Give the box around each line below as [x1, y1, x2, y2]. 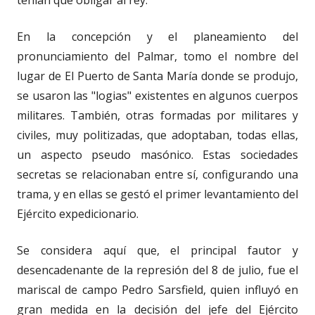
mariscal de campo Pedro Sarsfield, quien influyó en [17, 282, 298, 298]
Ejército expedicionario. [17, 206, 139, 222]
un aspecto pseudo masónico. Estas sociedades [17, 147, 298, 163]
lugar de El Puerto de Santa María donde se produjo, [17, 68, 298, 84]
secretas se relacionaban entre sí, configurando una [17, 167, 298, 183]
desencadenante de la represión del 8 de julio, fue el [17, 262, 298, 278]
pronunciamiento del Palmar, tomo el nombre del [17, 49, 298, 65]
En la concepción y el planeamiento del [17, 29, 298, 45]
